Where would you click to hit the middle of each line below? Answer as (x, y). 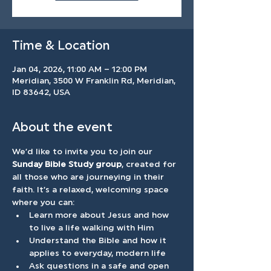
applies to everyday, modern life (99, 254)
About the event (62, 128)
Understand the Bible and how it (99, 241)
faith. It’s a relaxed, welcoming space (92, 190)
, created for (150, 165)
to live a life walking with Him (91, 228)
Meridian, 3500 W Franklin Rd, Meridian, (94, 81)
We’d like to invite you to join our (83, 152)
